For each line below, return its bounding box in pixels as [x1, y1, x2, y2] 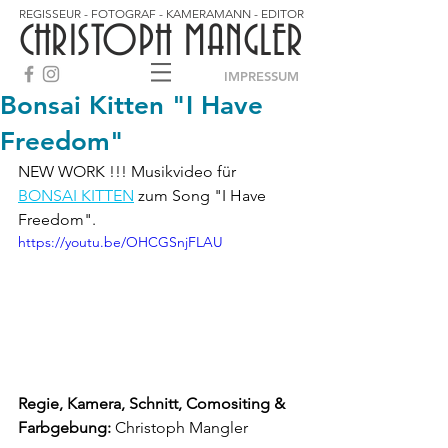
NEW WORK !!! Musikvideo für [18, 162, 240, 181]
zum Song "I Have [134, 186, 270, 205]
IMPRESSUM [224, 68, 299, 84]
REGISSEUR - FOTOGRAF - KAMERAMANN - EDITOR [19, 6, 304, 21]
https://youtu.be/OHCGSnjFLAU [18, 233, 223, 251]
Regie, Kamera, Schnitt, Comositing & [18, 393, 289, 413]
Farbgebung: [18, 417, 111, 437]
